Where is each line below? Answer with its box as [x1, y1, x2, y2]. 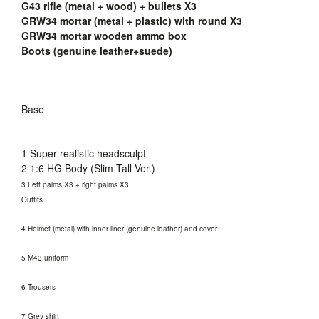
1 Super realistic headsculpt [21, 145, 146, 160]
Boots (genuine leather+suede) [21, 43, 172, 58]
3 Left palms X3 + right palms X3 [21, 179, 129, 189]
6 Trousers [21, 281, 56, 292]
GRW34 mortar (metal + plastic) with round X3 [21, 13, 242, 28]
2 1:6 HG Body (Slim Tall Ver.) [21, 160, 155, 175]
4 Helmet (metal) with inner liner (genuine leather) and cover [21, 223, 217, 234]
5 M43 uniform [21, 252, 68, 263]
